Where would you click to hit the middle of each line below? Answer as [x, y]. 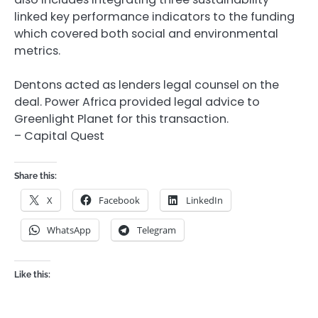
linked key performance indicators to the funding [154, 16]
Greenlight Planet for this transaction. [121, 119]
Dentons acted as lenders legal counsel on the [147, 85]
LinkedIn [204, 201]
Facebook [119, 201]
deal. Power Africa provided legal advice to [137, 102]
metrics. [37, 50]
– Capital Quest [59, 136]
